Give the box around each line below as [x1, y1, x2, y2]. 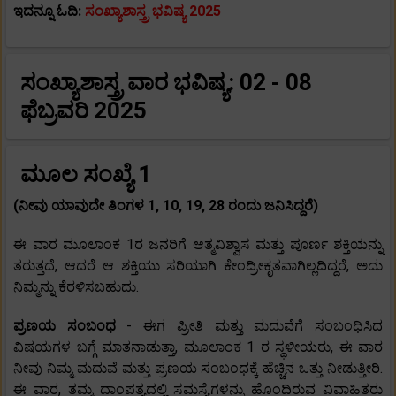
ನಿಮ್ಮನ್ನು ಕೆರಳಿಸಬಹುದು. [13, 278, 139, 296]
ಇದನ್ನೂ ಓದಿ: [13, 3, 85, 20]
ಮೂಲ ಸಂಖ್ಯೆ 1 [20, 161, 151, 188]
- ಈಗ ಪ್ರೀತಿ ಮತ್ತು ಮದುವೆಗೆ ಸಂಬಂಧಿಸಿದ [126, 317, 384, 335]
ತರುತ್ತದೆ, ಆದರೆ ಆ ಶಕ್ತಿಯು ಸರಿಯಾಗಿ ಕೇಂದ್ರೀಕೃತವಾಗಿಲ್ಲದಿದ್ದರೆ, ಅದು [13, 257, 383, 275]
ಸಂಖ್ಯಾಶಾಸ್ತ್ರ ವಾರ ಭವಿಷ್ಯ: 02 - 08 [20, 69, 312, 96]
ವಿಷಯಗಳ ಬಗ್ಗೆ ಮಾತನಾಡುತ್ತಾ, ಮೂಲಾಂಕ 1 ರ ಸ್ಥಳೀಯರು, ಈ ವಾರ [13, 339, 383, 356]
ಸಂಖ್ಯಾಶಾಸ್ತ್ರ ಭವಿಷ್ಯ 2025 [85, 3, 221, 20]
